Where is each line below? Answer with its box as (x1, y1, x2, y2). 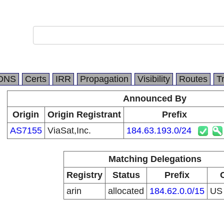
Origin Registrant (47, 109, 121, 119)
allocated (108, 186, 144, 196)
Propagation (80, 74, 128, 84)
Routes (179, 74, 207, 84)
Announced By (123, 93, 186, 103)
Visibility (137, 74, 170, 84)
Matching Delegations (108, 154, 201, 164)
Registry (66, 170, 102, 180)
